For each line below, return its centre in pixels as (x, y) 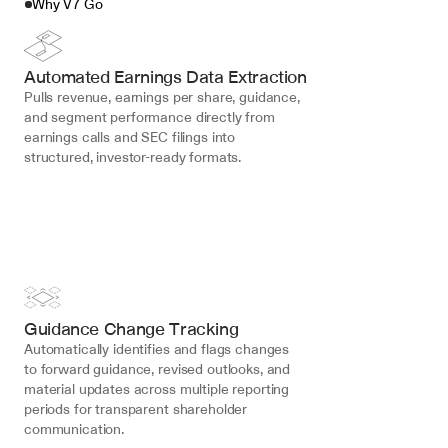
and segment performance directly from (149, 117)
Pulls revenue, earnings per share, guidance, (162, 97)
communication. (74, 429)
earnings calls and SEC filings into (130, 137)
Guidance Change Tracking (131, 328)
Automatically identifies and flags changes (157, 349)
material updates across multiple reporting (157, 389)
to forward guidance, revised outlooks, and (157, 369)
